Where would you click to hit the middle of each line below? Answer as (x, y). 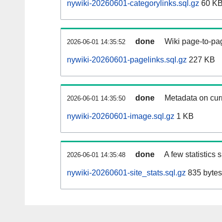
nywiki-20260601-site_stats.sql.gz (126, 173)
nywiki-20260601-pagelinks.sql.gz (127, 60)
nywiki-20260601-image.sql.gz (121, 116)
